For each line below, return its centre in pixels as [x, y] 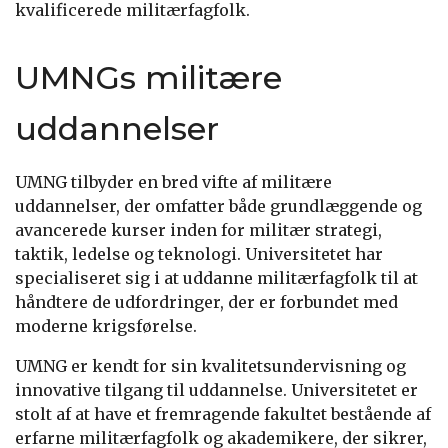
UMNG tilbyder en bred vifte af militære [173, 181]
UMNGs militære [148, 77]
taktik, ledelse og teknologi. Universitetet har [199, 253]
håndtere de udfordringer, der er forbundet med [206, 301]
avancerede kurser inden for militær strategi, [198, 229]
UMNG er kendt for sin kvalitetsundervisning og [210, 365]
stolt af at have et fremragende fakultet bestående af [223, 413]
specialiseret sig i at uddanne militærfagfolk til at [216, 277]
